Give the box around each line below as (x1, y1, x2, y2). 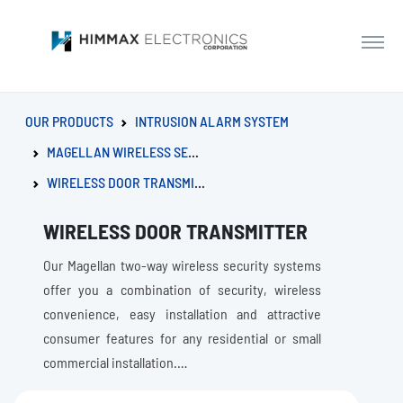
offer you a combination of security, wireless (43, 281, 321, 298)
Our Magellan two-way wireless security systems (43, 256, 321, 273)
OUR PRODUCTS (25, 112, 113, 130)
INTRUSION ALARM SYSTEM (135, 112, 289, 130)
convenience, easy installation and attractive (43, 305, 321, 322)
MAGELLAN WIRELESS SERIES (47, 143, 188, 160)
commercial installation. (43, 354, 177, 371)
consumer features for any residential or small (43, 329, 321, 346)
